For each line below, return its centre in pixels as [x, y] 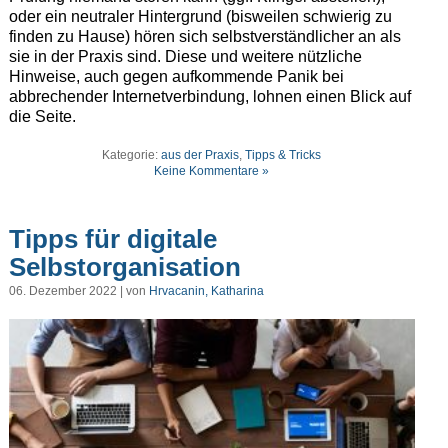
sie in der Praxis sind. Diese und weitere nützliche [185, 57]
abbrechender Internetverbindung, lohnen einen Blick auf [209, 97]
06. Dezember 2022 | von [78, 291]
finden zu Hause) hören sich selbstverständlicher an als [204, 37]
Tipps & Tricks [283, 155]
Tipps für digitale [112, 238]
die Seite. [42, 117]
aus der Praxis [200, 155]
